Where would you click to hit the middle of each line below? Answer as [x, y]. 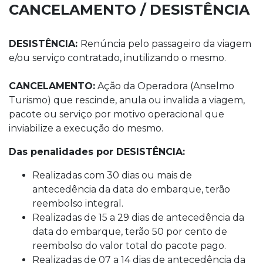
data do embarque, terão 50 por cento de [130, 231]
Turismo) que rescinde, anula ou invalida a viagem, [127, 100]
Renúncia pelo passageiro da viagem [166, 43]
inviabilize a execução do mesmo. [86, 128]
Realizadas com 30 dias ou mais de [112, 175]
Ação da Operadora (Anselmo [165, 86]
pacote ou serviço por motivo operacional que [117, 114]
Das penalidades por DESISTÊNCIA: [97, 151]
